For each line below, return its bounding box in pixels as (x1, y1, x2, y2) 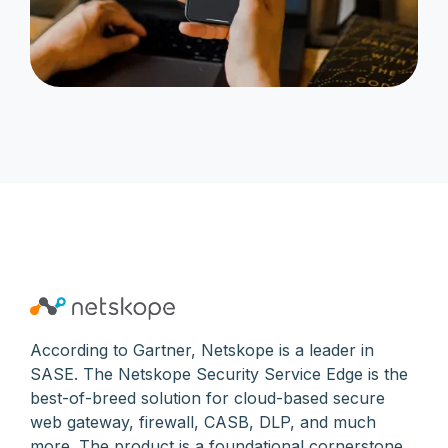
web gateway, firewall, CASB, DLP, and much (30, 411, 376, 432)
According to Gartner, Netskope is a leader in (30, 339, 374, 360)
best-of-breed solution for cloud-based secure (30, 387, 385, 408)
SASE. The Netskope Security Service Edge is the (30, 363, 408, 384)
